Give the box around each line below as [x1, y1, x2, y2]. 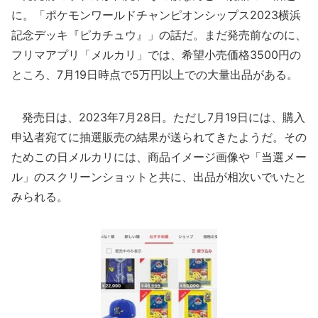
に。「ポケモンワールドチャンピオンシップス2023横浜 [11, 8, 301, 22]
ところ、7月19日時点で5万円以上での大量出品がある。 [11, 67, 298, 82]
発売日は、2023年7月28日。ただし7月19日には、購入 [11, 110, 305, 124]
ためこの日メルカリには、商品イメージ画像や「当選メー [11, 150, 307, 164]
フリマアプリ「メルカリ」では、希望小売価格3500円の [11, 48, 301, 62]
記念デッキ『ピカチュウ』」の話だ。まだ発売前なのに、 [11, 28, 307, 42]
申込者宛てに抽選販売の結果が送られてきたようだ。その [11, 130, 307, 144]
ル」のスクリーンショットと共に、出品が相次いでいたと [11, 170, 307, 184]
